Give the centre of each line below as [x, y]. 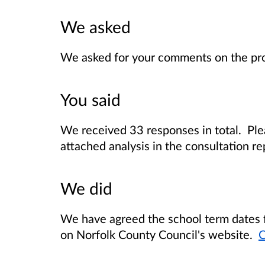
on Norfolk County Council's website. [159, 235]
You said [91, 100]
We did [86, 188]
